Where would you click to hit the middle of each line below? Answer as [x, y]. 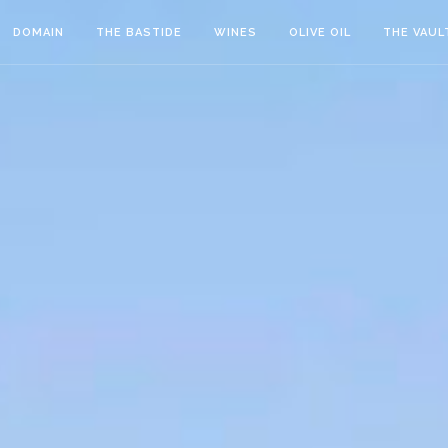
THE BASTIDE [139, 32]
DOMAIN [38, 32]
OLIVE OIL [320, 32]
